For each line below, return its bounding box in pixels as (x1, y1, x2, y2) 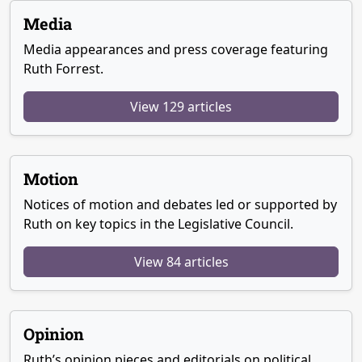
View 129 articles (130, 97, 232, 116)
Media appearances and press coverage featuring (23, 40, 328, 58)
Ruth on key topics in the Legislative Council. (23, 214, 293, 233)
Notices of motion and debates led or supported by (23, 195, 337, 213)
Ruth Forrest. (23, 59, 103, 78)
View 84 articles (133, 252, 229, 271)
